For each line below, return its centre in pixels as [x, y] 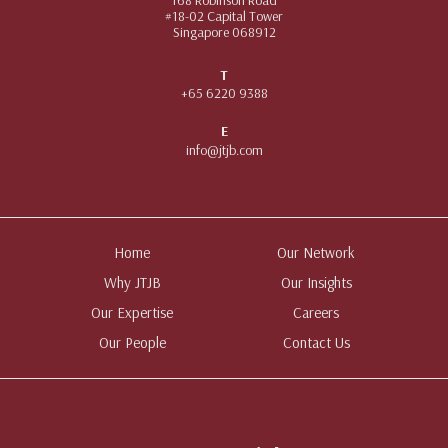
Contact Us [316, 342]
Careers [316, 312]
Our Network [316, 252]
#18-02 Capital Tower [224, 15]
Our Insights [316, 282]
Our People [132, 342]
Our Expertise [132, 312]
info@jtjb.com [224, 149]
